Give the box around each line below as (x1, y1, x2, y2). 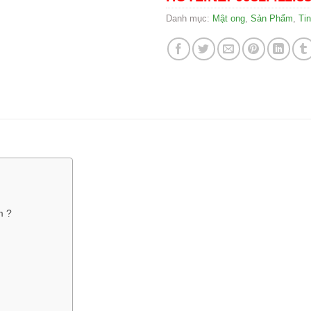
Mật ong (212, 12, 245, 24)
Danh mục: (166, 12, 212, 24)
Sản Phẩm (251, 12, 293, 24)
